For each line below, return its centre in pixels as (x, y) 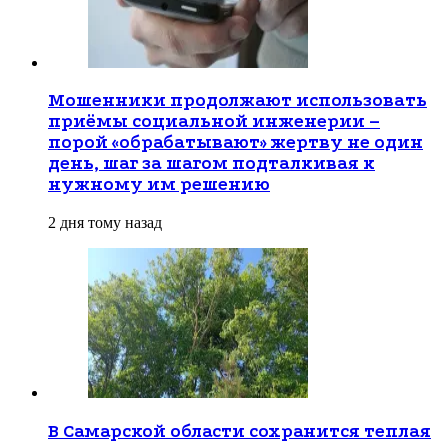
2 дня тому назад (105, 223)
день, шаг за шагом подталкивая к (211, 164)
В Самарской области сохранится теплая (239, 431)
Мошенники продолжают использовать (237, 101)
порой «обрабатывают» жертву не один (235, 143)
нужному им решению (159, 185)
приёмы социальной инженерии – (214, 122)
